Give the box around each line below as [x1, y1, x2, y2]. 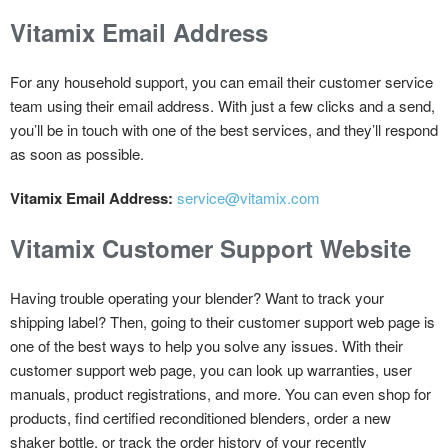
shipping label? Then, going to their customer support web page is [10, 310, 435, 332]
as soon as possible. [10, 142, 144, 164]
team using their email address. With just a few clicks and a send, [10, 94, 435, 116]
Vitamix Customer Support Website [10, 230, 411, 265]
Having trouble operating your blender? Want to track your [10, 286, 384, 308]
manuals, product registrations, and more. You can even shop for [10, 382, 431, 404]
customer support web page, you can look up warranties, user [10, 358, 412, 380]
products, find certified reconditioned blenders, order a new [10, 406, 391, 428]
